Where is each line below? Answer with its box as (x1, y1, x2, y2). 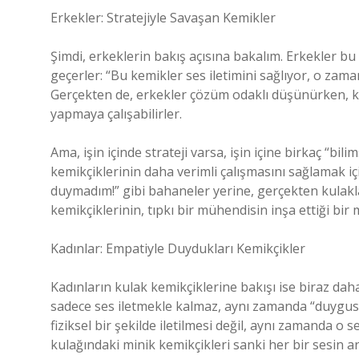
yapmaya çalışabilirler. (50, 105, 182, 123)
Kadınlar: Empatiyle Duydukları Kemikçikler (50, 240, 305, 257)
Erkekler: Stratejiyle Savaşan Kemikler (50, 9, 276, 26)
